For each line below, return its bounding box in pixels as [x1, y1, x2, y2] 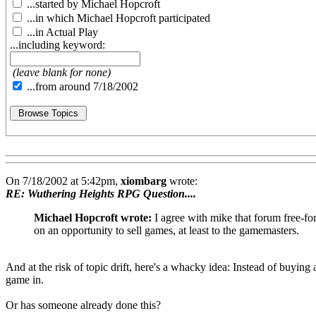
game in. [6, 274, 44, 286]
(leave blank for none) [13, 66, 111, 79]
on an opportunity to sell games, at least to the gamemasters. [34, 224, 299, 237]
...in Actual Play [24, 26, 98, 39]
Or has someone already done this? [6, 299, 161, 312]
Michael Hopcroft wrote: [34, 212, 152, 224]
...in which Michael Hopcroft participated [24, 12, 210, 25]
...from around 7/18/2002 [24, 80, 138, 93]
